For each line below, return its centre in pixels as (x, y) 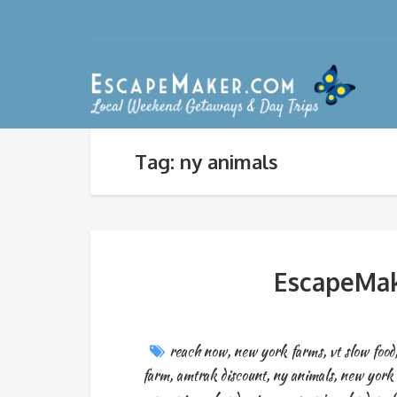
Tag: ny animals (206, 161)
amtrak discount (221, 375)
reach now (198, 351)
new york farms (278, 351)
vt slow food (362, 351)
